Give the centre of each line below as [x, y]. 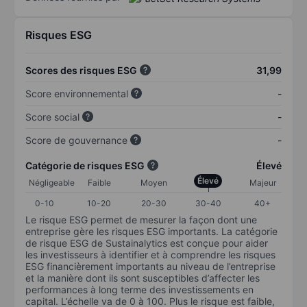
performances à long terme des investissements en [139, 289]
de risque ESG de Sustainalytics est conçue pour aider [147, 243]
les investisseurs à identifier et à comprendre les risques [150, 254]
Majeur [262, 182]
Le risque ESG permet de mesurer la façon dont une [141, 219]
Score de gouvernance [76, 140]
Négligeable [52, 182]
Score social [52, 116]
